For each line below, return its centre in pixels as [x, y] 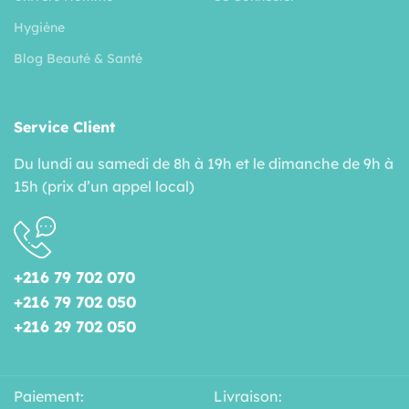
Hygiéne [39, 27]
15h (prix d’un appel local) [104, 186]
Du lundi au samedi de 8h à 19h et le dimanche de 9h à [204, 163]
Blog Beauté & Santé [78, 58]
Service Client [64, 126]
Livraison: [248, 396]
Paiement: [49, 396]
